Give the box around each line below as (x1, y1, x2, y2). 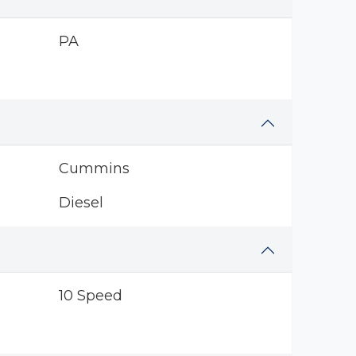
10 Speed (58, 287, 122, 304)
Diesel (58, 194, 103, 211)
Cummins (58, 160, 130, 177)
